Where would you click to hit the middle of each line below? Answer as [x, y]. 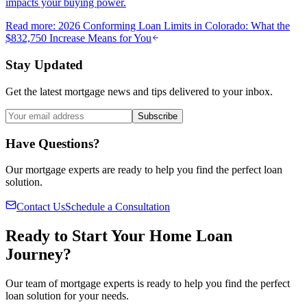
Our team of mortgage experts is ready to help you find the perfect [148, 284]
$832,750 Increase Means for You [78, 38]
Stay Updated [44, 65]
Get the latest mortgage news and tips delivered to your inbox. [139, 91]
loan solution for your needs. [67, 296]
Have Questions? [53, 143]
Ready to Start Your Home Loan [119, 236]
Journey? [38, 255]
